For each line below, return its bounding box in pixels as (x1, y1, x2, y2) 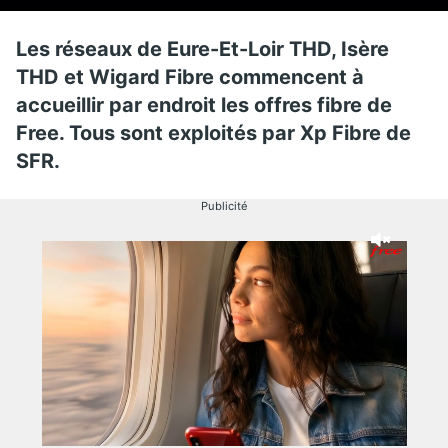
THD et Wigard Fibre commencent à (16, 64, 364, 89)
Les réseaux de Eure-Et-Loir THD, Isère (16, 36, 389, 61)
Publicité (200, 198, 248, 213)
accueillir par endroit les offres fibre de (16, 92, 392, 117)
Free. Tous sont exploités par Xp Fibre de (16, 120, 411, 145)
